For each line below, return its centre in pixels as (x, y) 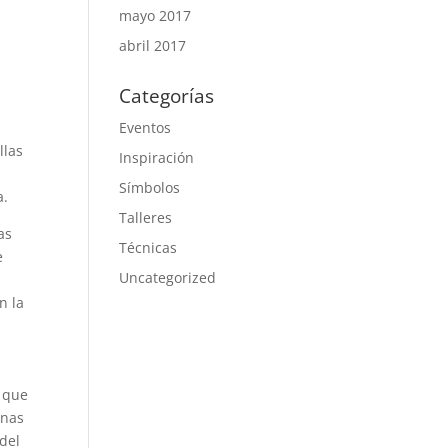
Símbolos (150, 187)
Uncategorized (168, 277)
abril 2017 (153, 45)
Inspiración (157, 157)
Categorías (167, 96)
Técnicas (148, 247)
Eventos (145, 127)
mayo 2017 (155, 15)
